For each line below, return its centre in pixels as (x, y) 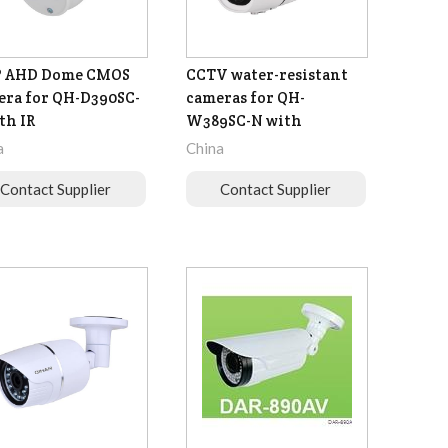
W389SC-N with (243, 121)
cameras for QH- (245, 98)
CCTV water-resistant (266, 75)
